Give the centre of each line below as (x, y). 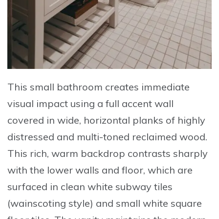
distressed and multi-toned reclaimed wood (106, 136)
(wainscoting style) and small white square (105, 203)
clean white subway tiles (117, 186)
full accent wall (140, 103)
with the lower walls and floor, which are (100, 170)
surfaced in (34, 186)
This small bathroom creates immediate (99, 87)
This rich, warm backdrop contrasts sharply (108, 153)
